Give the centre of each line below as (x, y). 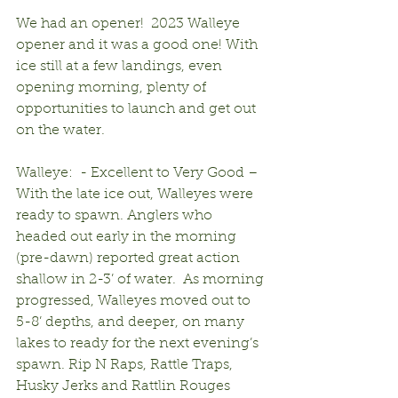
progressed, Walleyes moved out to (135, 301)
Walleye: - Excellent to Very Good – (139, 173)
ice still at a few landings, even (121, 66)
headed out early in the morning (128, 237)
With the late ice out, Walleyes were (136, 194)
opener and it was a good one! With (139, 45)
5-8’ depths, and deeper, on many (132, 322)
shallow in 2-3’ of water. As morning (142, 279)
